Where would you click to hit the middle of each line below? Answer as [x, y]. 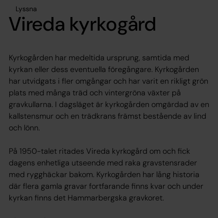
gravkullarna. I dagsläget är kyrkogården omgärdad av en [109, 104]
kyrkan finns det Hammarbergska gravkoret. [86, 198]
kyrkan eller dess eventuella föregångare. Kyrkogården [104, 69]
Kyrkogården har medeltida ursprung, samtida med [99, 57]
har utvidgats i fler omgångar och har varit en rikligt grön [109, 81]
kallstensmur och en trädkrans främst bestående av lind [108, 116]
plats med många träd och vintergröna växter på [95, 92]
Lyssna [26, 9]
